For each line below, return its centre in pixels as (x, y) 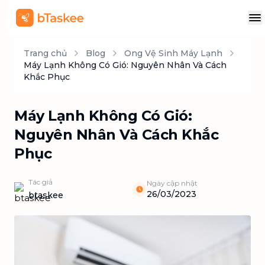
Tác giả (41, 182)
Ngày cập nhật (172, 183)
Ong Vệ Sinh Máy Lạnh (173, 53)
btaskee (46, 195)
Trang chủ (45, 53)
